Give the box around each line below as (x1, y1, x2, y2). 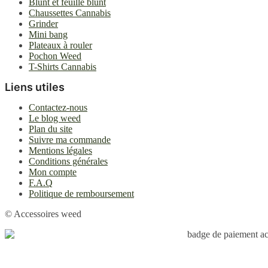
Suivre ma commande (29, 135, 111, 145)
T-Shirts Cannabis (29, 62, 96, 72)
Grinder (29, 19, 58, 29)
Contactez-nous (29, 102, 87, 113)
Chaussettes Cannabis (29, 8, 111, 19)
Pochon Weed (29, 51, 81, 62)
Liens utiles (5, 81, 65, 94)
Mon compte (29, 167, 77, 178)
